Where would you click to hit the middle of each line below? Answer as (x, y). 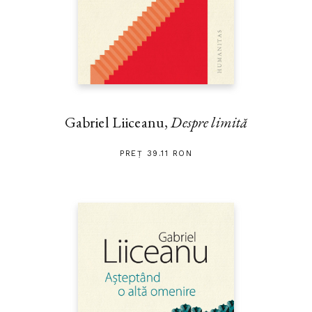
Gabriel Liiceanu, (118, 122)
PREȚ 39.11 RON (156, 153)
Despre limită (209, 122)
